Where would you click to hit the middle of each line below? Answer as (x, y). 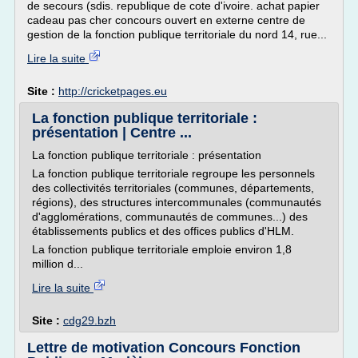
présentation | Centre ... (112, 133)
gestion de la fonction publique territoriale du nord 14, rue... (177, 34)
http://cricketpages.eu (113, 91)
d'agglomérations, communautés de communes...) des (170, 217)
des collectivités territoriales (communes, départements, (173, 188)
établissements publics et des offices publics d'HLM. (163, 231)
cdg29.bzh (89, 320)
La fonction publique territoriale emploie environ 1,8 (162, 249)
